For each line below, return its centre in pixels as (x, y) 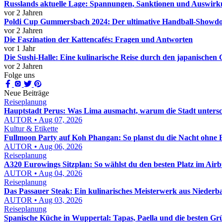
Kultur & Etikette (31, 129)
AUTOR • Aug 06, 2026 (43, 146)
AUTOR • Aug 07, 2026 (43, 120)
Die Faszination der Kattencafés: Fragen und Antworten (98, 39)
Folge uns (19, 75)
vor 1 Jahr (20, 48)
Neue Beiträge (27, 93)
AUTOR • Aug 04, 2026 (43, 173)
